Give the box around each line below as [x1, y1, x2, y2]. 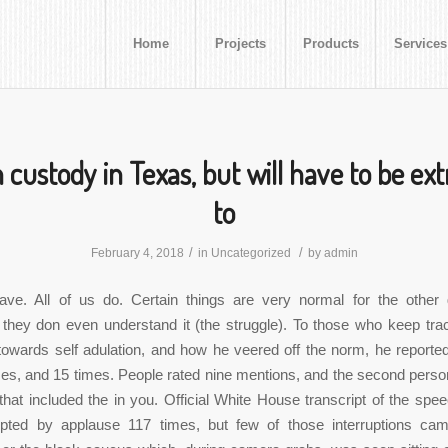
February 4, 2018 [90, 246, 184, 260]
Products [302, 36, 359, 51]
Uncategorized [210, 246, 291, 260]
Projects [215, 36, 266, 51]
